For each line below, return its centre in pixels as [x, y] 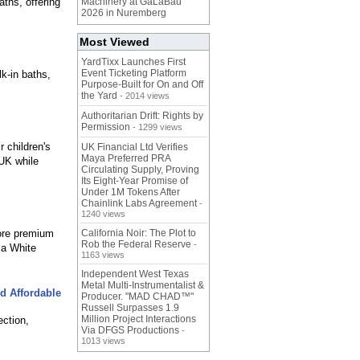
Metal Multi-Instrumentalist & [143, 286]
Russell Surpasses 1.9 [130, 308]
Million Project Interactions [139, 319]
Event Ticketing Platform [134, 74]
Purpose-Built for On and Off [142, 85]
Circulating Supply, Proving [140, 170]
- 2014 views [143, 96]
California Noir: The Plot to [139, 233]
